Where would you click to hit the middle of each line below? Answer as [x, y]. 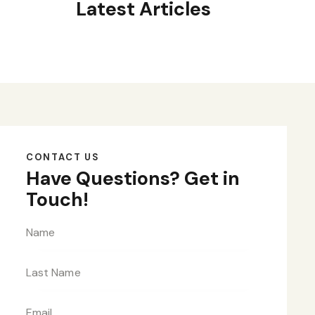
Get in [210, 179]
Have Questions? [103, 179]
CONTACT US [63, 157]
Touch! [57, 200]
